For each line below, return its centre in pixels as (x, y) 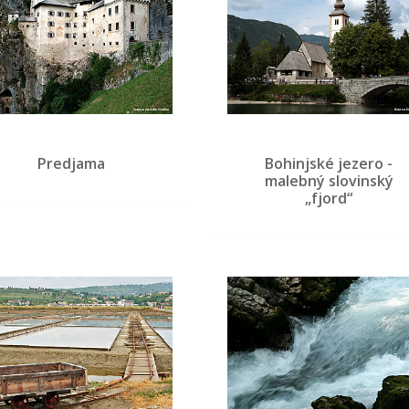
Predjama (71, 163)
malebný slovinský (329, 180)
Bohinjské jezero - (329, 163)
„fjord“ (329, 198)
